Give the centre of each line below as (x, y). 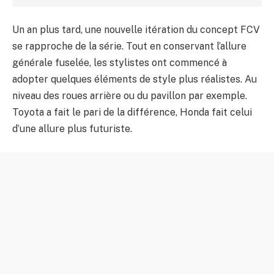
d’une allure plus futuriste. (72, 129)
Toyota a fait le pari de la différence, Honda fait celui (132, 113)
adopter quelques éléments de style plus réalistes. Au (135, 80)
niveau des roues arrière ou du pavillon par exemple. (130, 96)
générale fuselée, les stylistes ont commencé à (120, 63)
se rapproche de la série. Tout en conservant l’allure (129, 46)
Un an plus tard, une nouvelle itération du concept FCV (136, 30)
